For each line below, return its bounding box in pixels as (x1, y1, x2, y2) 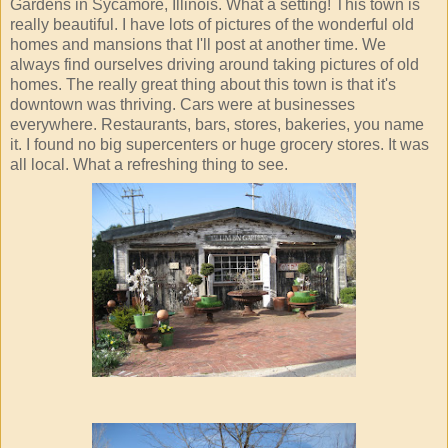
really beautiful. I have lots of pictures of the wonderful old (10, 16, 414, 34)
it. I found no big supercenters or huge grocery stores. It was (10, 136, 429, 154)
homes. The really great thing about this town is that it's (10, 76, 396, 94)
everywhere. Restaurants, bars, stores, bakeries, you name (10, 116, 424, 134)
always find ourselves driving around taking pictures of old (10, 56, 419, 74)
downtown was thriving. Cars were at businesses (10, 96, 355, 114)
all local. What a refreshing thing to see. (10, 156, 288, 174)
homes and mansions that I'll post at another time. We (10, 36, 386, 54)
